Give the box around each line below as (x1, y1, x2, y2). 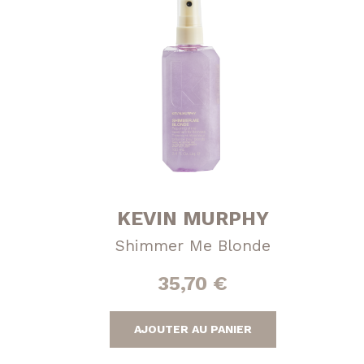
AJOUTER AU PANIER (133, 322, 252, 336)
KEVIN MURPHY (116, 206, 269, 230)
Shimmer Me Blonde (115, 236, 271, 255)
